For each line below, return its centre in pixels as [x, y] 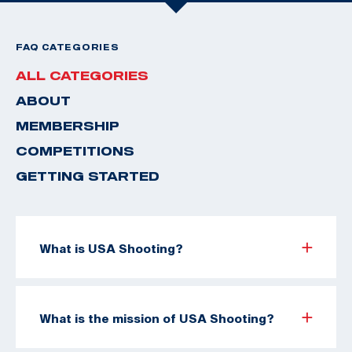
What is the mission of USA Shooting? [157, 318]
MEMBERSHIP [68, 125]
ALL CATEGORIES [82, 75]
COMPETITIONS [75, 150]
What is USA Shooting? [111, 248]
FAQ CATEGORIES [68, 47]
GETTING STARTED [88, 176]
